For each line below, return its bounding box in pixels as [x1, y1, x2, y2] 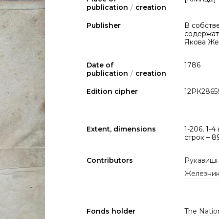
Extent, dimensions [87, 125, 156, 133]
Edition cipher [87, 87, 138, 96]
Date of [87, 61, 113, 69]
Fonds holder [87, 207, 135, 216]
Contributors [87, 156, 133, 165]
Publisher [87, 21, 121, 30]
